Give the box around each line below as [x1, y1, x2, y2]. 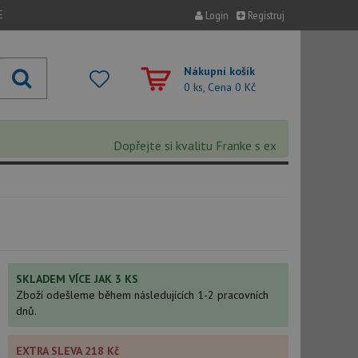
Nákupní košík [183, 64, 255, 78]
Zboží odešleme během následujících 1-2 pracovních [15, 288, 268, 302]
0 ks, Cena [183, 80, 235, 94]
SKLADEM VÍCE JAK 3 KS [15, 272, 138, 286]
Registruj [245, 9, 284, 22]
